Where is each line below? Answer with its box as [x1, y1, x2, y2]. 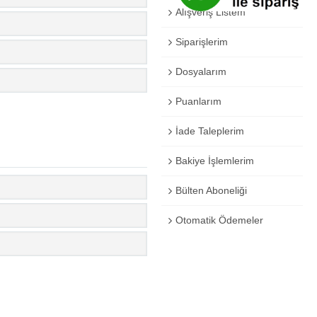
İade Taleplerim [175, 125, 244, 137]
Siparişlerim [175, 36, 228, 47]
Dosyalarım [175, 66, 226, 77]
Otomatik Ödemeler [175, 214, 263, 226]
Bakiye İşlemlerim [175, 155, 254, 166]
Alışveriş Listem [175, 6, 246, 18]
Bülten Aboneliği [175, 185, 247, 196]
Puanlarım [175, 96, 221, 107]
